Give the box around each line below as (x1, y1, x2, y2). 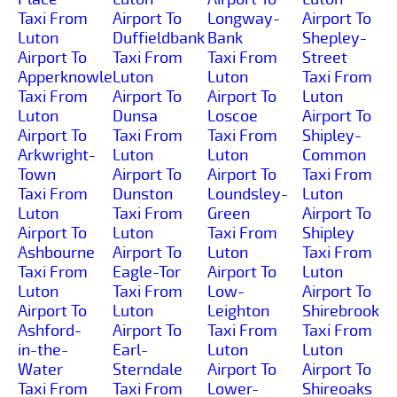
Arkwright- (18, 144, 96, 165)
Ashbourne (18, 242, 95, 262)
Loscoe (207, 105, 258, 126)
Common (302, 144, 366, 165)
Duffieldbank (113, 27, 205, 48)
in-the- (18, 339, 68, 360)
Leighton (207, 300, 269, 321)
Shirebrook (302, 300, 379, 321)
